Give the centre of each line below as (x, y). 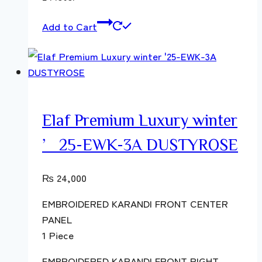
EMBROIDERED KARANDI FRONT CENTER (135, 204)
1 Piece (58, 235)
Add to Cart (70, 26)
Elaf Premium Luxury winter (140, 120)
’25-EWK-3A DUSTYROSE (140, 144)
